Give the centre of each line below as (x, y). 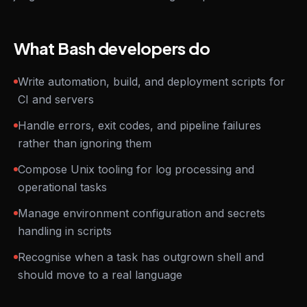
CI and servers (56, 99)
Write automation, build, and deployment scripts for (151, 82)
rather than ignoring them (85, 143)
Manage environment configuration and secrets (142, 213)
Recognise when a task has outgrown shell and (141, 257)
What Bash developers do (112, 48)
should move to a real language (100, 275)
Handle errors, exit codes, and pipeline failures (139, 125)
